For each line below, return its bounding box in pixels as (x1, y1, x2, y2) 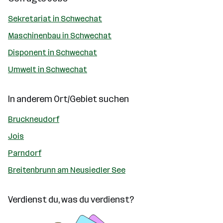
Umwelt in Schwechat (8, 65, 87, 74)
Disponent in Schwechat (8, 48, 97, 57)
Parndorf (8, 148, 41, 158)
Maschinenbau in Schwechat (8, 31, 111, 40)
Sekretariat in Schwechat (8, 14, 102, 23)
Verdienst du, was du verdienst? (8, 194, 134, 205)
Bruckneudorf (8, 114, 59, 124)
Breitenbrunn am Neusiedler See (8, 165, 125, 175)
